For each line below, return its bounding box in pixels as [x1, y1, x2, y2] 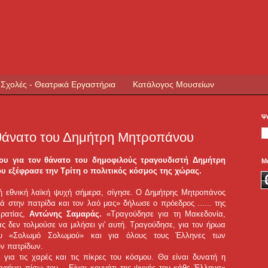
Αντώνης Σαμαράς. [29, 209, 102, 219]
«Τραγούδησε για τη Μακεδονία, [102, 209, 226, 219]
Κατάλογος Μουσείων [133, 80, 214, 90]
